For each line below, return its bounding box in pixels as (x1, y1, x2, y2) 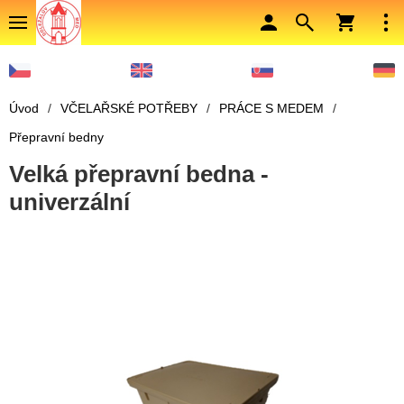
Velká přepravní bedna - (9, 161, 269, 188)
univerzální (9, 188, 130, 216)
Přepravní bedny (9, 130, 104, 145)
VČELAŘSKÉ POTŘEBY (60, 101, 197, 116)
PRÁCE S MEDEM (219, 101, 324, 116)
